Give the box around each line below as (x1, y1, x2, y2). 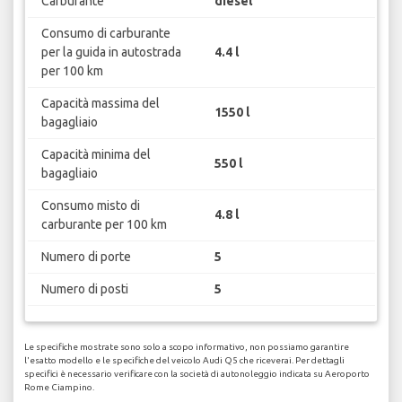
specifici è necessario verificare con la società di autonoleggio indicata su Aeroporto (24, 369, 370, 380)
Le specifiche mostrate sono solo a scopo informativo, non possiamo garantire (24, 342, 349, 353)
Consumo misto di (40, 197, 140, 213)
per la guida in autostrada (40, 44, 181, 59)
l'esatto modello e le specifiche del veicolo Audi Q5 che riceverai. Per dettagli (24, 355, 345, 366)
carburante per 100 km (40, 216, 167, 232)
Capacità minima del (40, 146, 151, 162)
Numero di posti (40, 281, 128, 296)
